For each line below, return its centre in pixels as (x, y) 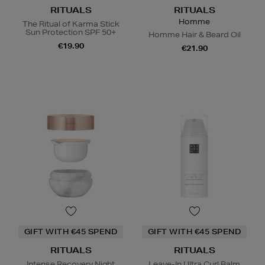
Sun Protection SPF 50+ (71, 32)
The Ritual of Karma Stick (71, 24)
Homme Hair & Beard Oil (194, 34)
